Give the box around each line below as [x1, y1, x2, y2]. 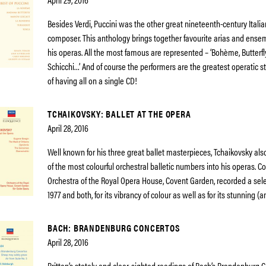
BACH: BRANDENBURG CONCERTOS [47, 221, 180, 235]
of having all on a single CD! [47, 74, 137, 87]
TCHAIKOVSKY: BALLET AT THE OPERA [47, 107, 191, 121]
